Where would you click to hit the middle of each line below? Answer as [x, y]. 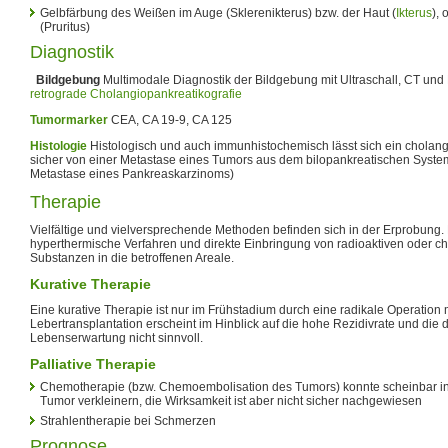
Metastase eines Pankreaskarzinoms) [132, 173]
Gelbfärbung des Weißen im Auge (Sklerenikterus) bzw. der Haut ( [218, 12]
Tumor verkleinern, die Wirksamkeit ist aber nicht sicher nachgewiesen [231, 400]
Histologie [58, 145]
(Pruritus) [65, 26]
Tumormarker [69, 119]
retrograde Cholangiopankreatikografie [136, 93]
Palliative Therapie [93, 363]
